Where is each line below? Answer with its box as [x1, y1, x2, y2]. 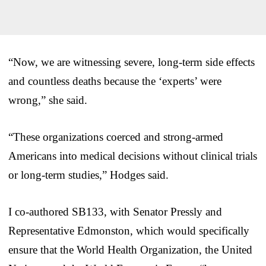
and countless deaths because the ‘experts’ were [8, 74, 221, 87]
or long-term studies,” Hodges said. [8, 168, 169, 181]
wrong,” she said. [8, 93, 87, 106]
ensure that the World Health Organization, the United [8, 243, 252, 256]
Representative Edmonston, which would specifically [8, 224, 249, 237]
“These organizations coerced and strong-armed [8, 130, 223, 143]
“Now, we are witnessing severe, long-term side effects [8, 55, 255, 68]
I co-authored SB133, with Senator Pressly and [8, 205, 222, 218]
